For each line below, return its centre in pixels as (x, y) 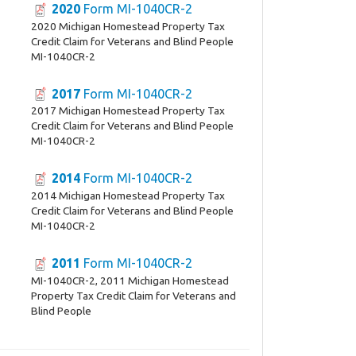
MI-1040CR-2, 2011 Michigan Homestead (130, 281)
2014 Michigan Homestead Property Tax (128, 196)
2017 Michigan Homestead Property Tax (128, 111)
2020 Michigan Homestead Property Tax (128, 26)
